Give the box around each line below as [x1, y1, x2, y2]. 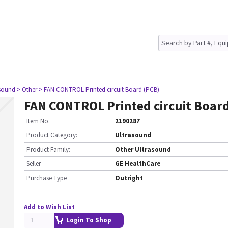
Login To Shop [66, 216, 111, 224]
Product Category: [26, 131, 77, 139]
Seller [26, 159, 41, 168]
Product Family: [26, 145, 70, 154]
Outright [115, 174, 143, 182]
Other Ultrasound [115, 145, 171, 154]
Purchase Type [26, 174, 67, 182]
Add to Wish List [24, 203, 75, 211]
